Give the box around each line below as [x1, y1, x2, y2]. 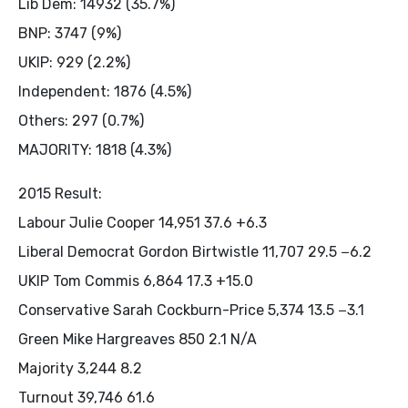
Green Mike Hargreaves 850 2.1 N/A [18, 331, 257, 348]
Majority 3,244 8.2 [18, 360, 142, 377]
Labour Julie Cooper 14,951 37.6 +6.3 [18, 214, 267, 231]
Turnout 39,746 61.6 [18, 389, 155, 406]
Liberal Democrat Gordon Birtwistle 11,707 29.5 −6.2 [18, 243, 372, 260]
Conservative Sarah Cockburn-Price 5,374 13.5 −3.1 [18, 301, 364, 319]
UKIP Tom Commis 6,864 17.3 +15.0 [18, 272, 253, 290]
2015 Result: [18, 185, 102, 202]
